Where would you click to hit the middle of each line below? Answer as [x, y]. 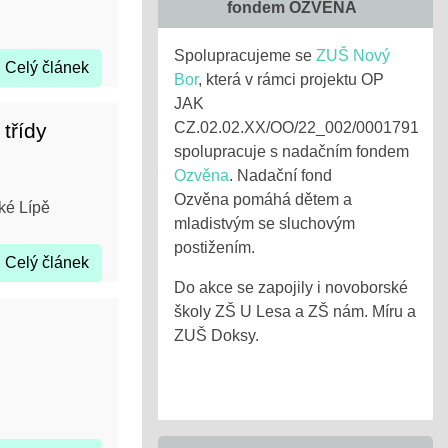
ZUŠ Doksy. [216, 335]
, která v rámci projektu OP [291, 79]
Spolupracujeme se [245, 55]
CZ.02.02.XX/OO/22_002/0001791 [296, 127]
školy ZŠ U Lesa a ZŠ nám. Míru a [295, 311]
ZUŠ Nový [353, 55]
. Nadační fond [280, 175]
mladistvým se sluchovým [264, 223]
